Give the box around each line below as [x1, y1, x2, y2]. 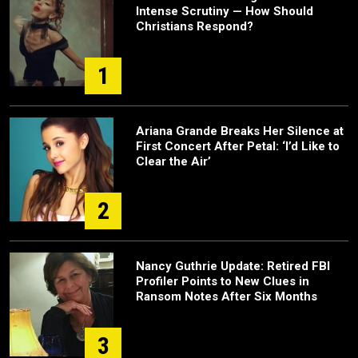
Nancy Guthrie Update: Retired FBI [136, 259, 330, 273]
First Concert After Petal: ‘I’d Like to [136, 139, 340, 153]
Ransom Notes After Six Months [136, 289, 317, 304]
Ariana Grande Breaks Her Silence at [136, 124, 344, 138]
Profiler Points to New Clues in [136, 274, 309, 288]
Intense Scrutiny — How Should [136, 4, 313, 18]
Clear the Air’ [136, 154, 211, 169]
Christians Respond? [136, 19, 253, 34]
